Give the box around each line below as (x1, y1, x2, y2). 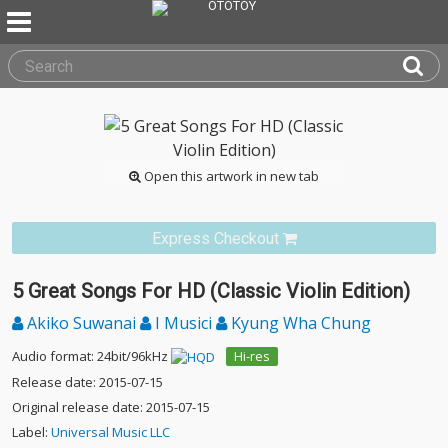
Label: (12, 423, 51, 442)
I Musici (151, 312, 216, 334)
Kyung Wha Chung (227, 312, 371, 334)
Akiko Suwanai (23, 312, 140, 334)
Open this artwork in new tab (141, 167, 319, 185)
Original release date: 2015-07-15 (12, 398, 210, 417)
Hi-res (234, 347, 270, 365)
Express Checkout (151, 229, 279, 248)
